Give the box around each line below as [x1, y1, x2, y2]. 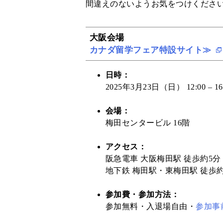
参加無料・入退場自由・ [106, 202, 196, 211]
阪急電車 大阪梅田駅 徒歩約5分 [106, 154, 221, 163]
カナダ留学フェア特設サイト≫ [90, 45, 214, 55]
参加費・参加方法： [106, 190, 180, 199]
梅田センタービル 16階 [106, 118, 190, 127]
